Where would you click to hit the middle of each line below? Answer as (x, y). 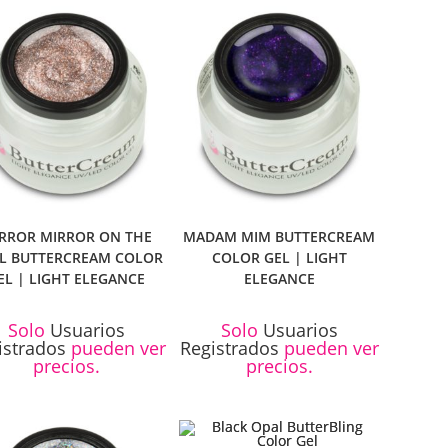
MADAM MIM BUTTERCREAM (279, 237)
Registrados (229, 348)
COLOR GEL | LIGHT (279, 258)
